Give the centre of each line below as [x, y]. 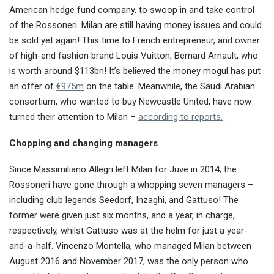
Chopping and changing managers [83, 143]
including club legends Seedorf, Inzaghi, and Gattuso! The [124, 200]
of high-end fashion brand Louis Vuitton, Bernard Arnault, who [134, 55]
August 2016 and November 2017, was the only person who [129, 261]
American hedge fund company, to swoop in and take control [132, 9]
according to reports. [180, 117]
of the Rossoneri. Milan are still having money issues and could [135, 25]
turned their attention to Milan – [74, 117]
